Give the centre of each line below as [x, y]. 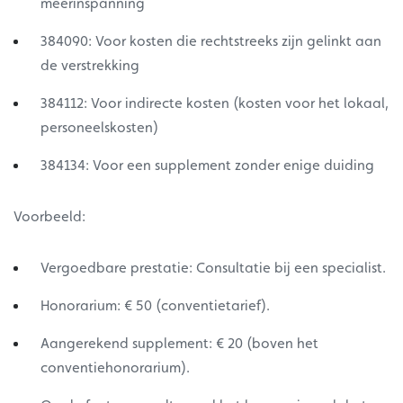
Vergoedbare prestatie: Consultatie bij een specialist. [215, 268]
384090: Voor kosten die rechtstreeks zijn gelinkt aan [211, 41]
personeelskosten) [101, 128]
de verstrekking [90, 66]
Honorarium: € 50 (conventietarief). [157, 306]
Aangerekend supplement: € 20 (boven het [179, 344]
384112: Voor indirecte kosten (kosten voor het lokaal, [215, 103]
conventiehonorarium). [117, 368]
